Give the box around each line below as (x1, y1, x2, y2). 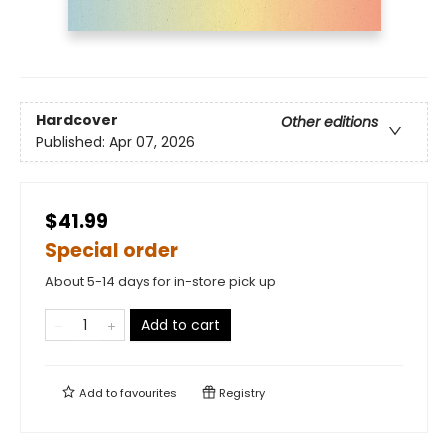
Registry (216, 385, 265, 402)
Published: (36, 132, 109, 153)
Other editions (281, 112, 378, 133)
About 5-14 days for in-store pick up (45, 272, 276, 292)
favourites (120, 385, 177, 402)
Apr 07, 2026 (109, 132, 195, 153)
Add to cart (141, 315, 220, 336)
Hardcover (36, 110, 118, 131)
